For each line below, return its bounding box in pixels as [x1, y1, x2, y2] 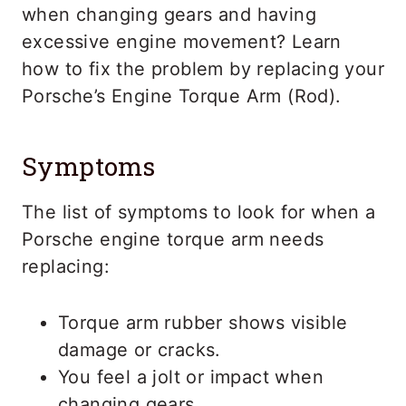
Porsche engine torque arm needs [22, 228, 324, 250]
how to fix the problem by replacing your [22, 58, 384, 80]
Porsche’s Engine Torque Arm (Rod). [22, 85, 342, 107]
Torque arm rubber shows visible [58, 312, 348, 333]
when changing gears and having [22, 4, 316, 25]
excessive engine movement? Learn [22, 31, 342, 53]
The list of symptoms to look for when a [22, 201, 376, 223]
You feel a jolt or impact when [58, 366, 324, 388]
